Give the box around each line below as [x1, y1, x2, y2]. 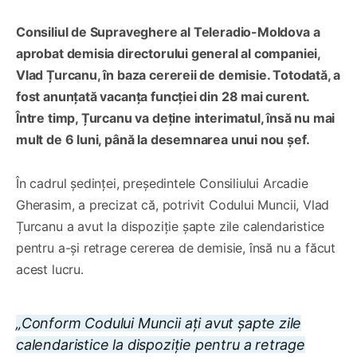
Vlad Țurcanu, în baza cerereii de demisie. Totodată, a [16, 66, 341, 83]
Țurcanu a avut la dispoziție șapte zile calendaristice [16, 218, 325, 234]
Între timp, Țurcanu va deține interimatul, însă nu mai [16, 109, 335, 126]
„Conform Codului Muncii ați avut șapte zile [16, 314, 302, 331]
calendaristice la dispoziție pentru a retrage [16, 335, 305, 353]
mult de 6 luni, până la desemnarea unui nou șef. [16, 131, 310, 147]
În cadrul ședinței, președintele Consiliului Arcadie [16, 175, 308, 191]
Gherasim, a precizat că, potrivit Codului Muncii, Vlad [16, 196, 330, 213]
